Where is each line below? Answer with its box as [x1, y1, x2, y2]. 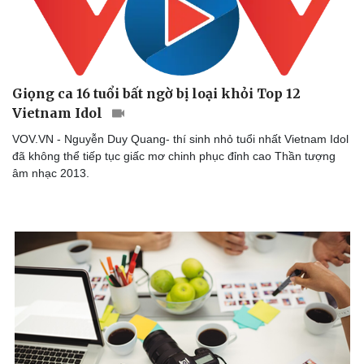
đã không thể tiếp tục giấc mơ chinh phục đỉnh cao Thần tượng [12, 149, 336, 162]
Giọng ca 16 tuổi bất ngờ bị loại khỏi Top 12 [12, 84, 301, 102]
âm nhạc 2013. [12, 166, 89, 180]
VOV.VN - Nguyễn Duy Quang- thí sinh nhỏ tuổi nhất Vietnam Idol [12, 132, 349, 145]
